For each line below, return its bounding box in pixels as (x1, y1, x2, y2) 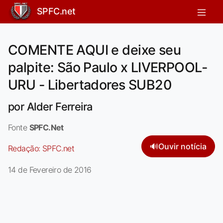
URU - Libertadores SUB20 (8, 76, 172, 93)
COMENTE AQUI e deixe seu (8, 41, 181, 58)
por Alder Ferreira (8, 100, 93, 113)
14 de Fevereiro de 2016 (8, 164, 92, 175)
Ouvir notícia (158, 141, 207, 151)
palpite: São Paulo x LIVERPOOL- (8, 59, 207, 76)
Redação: (8, 143, 42, 153)
